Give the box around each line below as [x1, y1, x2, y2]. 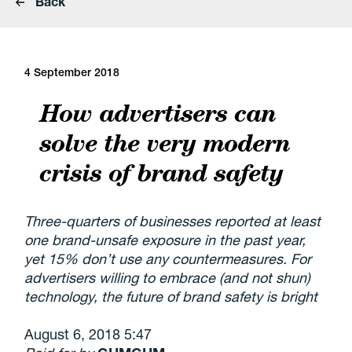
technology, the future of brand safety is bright [24, 288, 322, 305]
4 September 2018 [24, 66, 120, 79]
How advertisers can [39, 97, 277, 128]
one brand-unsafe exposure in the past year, [24, 231, 306, 248]
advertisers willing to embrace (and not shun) [24, 269, 311, 286]
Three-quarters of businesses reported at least [24, 212, 321, 229]
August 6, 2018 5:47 [24, 325, 152, 343]
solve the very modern [39, 127, 291, 158]
